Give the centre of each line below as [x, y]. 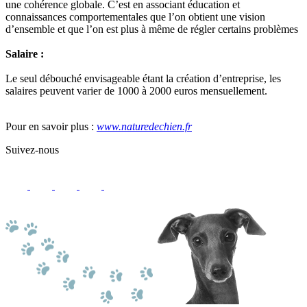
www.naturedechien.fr [144, 126]
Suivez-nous [32, 149]
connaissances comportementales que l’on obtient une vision [135, 16]
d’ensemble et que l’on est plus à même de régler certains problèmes [152, 29]
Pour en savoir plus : [51, 126]
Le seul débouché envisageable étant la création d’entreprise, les [143, 78]
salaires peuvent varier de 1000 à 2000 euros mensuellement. [136, 90]
